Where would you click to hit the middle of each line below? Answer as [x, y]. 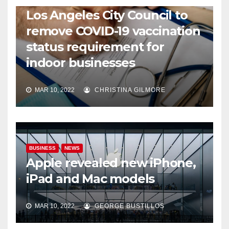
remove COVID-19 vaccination [113, 31]
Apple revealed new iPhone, [111, 163]
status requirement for [95, 47]
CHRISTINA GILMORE [129, 90]
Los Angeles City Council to [107, 15]
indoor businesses [81, 63]
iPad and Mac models [90, 179]
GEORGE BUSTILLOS [129, 206]
